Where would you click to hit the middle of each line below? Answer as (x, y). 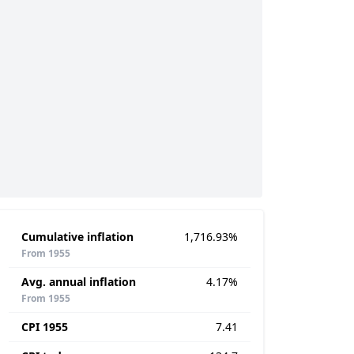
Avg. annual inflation (79, 282)
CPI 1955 (45, 327)
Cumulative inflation (77, 237)
